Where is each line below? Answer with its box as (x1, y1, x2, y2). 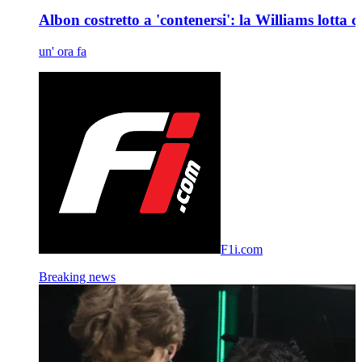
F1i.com (221, 242, 263, 256)
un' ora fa (39, 44, 86, 58)
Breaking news (39, 269, 116, 284)
